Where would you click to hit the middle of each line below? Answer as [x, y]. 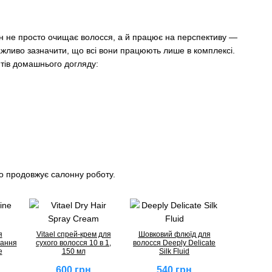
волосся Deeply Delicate [174, 243]
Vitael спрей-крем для [73, 234]
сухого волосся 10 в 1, [73, 243]
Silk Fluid [174, 251]
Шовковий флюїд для [174, 234]
